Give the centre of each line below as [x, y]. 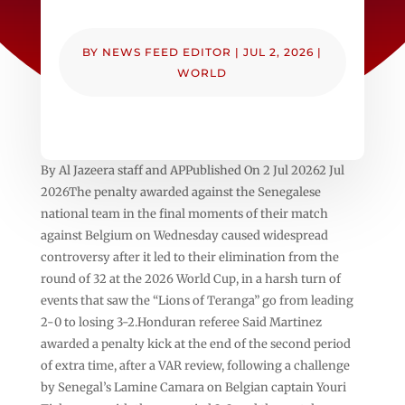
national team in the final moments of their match [184, 213]
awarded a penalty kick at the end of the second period [195, 344]
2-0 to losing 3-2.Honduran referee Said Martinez [181, 322]
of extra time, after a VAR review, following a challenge [195, 365]
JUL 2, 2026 [279, 52]
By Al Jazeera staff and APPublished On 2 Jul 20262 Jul [192, 170]
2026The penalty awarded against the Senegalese [180, 192]
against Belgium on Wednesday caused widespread [184, 235]
